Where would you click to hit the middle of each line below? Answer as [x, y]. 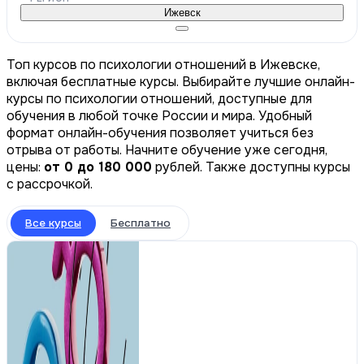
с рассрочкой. [50, 184]
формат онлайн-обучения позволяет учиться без [160, 132]
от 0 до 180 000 [98, 167]
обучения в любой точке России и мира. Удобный [159, 115]
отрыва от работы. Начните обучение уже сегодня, [167, 149]
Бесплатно [141, 223]
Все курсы [53, 223]
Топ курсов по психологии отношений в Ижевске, [163, 64]
